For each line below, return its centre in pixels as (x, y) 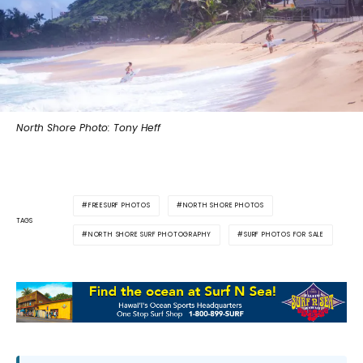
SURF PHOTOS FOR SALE (284, 235)
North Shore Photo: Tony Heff (88, 127)
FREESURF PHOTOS (119, 206)
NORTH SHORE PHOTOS (224, 206)
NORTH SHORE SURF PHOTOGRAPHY (150, 235)
